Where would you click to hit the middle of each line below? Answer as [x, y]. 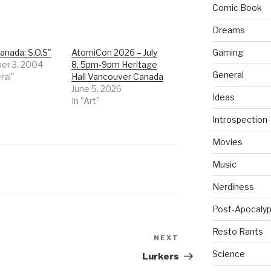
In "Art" [86, 101]
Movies [227, 142]
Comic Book [237, 8]
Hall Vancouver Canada [118, 77]
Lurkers [161, 257]
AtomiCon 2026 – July [115, 53]
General [228, 75]
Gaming [227, 53]
